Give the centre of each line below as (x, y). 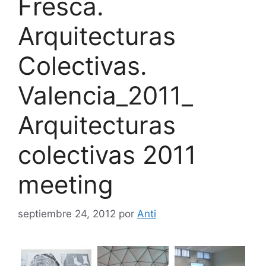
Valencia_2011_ (105, 96)
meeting (66, 185)
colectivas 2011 (107, 155)
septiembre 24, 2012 (67, 213)
